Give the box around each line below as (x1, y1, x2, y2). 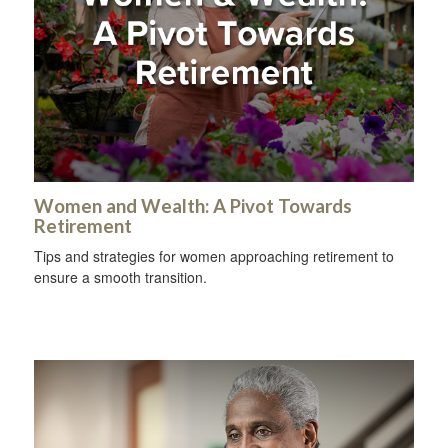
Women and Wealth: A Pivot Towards (34, 195, 352, 218)
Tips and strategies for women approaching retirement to (34, 246, 394, 267)
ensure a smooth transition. (34, 267, 207, 288)
